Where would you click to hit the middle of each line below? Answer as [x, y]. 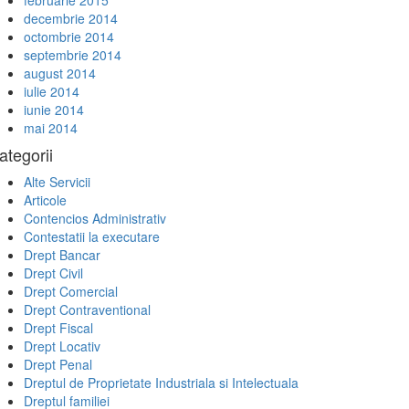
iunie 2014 [54, 110]
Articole [45, 200]
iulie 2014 [52, 91]
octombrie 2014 [69, 37]
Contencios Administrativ [95, 218]
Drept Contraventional [87, 309]
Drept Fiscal [58, 328]
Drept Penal [58, 364]
